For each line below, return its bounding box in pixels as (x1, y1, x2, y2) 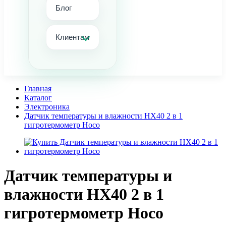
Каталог (24, 93, 52, 102)
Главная (24, 84, 51, 93)
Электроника (24, 102, 70, 111)
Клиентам (55, 32, 89, 42)
